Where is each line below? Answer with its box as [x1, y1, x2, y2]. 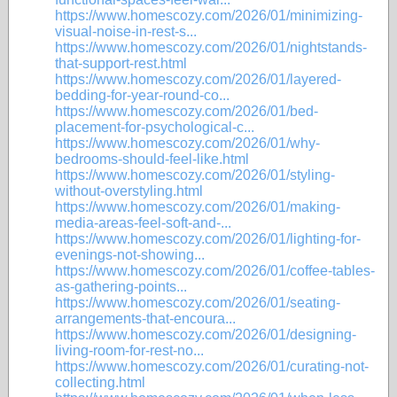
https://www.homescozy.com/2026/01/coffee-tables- [55, 263, 375, 278]
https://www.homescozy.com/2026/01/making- [55, 199, 340, 214]
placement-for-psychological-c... [55, 120, 254, 135]
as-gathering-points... [55, 279, 187, 294]
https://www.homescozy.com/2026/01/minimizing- [55, 8, 362, 23]
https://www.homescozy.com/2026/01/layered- [55, 72, 341, 87]
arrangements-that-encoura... [55, 311, 236, 326]
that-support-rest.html [55, 56, 187, 71]
